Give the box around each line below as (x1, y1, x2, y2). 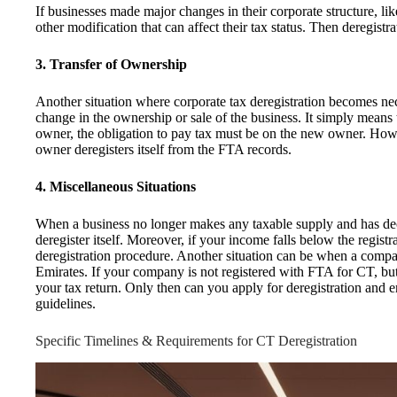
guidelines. (35, 295, 96, 311)
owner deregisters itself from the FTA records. (35, 141, 295, 157)
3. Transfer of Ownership (35, 56, 187, 72)
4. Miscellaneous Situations (35, 178, 196, 194)
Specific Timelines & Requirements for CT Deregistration (35, 332, 361, 348)
